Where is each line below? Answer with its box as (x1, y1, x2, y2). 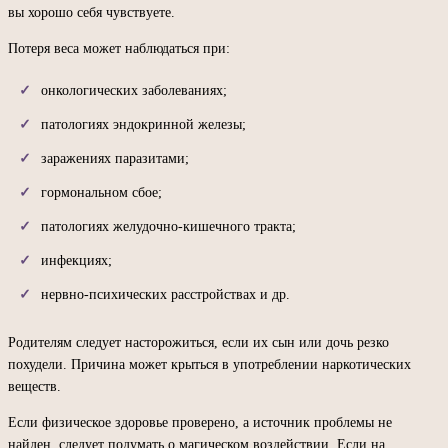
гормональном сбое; (41, 185, 162, 201)
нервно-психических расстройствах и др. (41, 287, 290, 303)
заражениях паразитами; (41, 151, 189, 167)
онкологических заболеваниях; (41, 83, 227, 99)
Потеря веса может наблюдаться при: (8, 41, 230, 57)
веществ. (8, 379, 61, 395)
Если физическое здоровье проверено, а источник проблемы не (8, 415, 392, 431)
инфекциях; (41, 253, 112, 269)
